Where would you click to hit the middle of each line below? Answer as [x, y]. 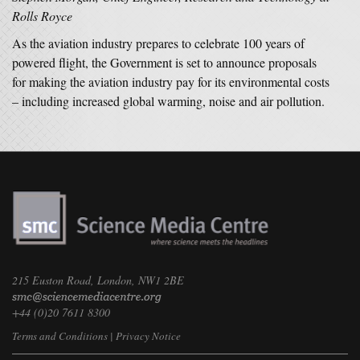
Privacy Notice [148, 336]
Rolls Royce [42, 16]
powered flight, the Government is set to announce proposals [164, 62]
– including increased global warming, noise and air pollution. [168, 101]
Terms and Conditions [60, 336]
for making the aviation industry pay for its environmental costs [171, 82]
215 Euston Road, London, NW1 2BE [98, 280]
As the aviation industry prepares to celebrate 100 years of [158, 43]
